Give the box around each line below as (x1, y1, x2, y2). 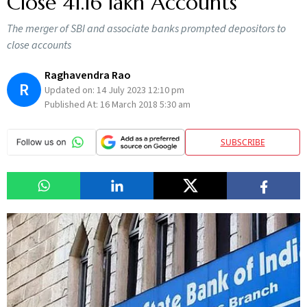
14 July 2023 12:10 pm (97, 84, 184, 97)
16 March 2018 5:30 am (100, 98, 191, 112)
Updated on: (45, 84, 97, 97)
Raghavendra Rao (45, 68, 131, 83)
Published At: (45, 98, 100, 112)
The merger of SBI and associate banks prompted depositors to (7, 21, 286, 36)
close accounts (7, 38, 71, 53)
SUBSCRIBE (220, 136, 265, 148)
